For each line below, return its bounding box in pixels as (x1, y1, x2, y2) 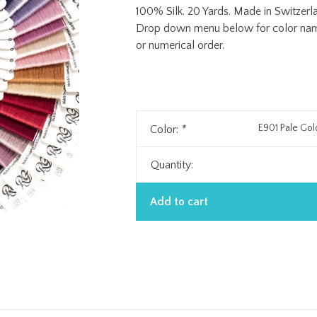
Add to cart (149, 195, 208, 208)
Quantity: (150, 158, 193, 171)
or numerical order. (135, 39, 224, 52)
